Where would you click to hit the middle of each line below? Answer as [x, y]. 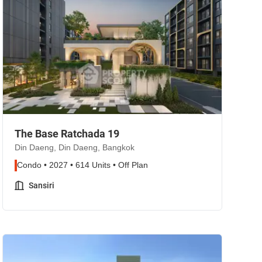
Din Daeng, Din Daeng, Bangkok [75, 148]
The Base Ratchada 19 [67, 134]
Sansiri [42, 185]
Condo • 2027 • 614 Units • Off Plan [82, 165]
